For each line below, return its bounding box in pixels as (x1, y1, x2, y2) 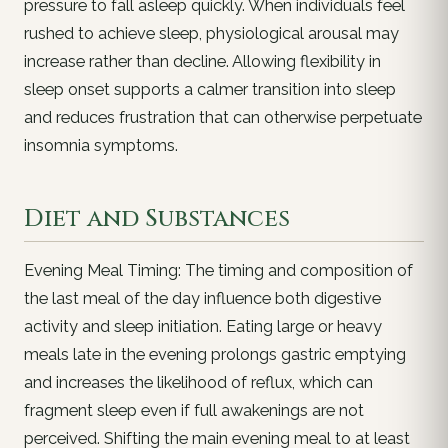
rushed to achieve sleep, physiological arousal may (24, 24, 399, 44)
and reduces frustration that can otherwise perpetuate (24, 108, 422, 128)
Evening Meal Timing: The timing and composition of (24, 260, 413, 280)
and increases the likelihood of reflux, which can (24, 372, 373, 392)
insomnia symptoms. (24, 136, 178, 156)
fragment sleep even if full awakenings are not (24, 400, 364, 420)
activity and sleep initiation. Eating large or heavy (24, 316, 382, 336)
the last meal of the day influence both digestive (24, 288, 381, 308)
